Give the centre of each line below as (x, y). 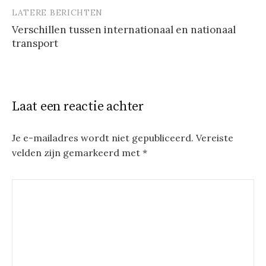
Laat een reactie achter (78, 107)
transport (35, 44)
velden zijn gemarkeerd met (77, 153)
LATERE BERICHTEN (58, 13)
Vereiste (215, 138)
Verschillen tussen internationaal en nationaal (124, 30)
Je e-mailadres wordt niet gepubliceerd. (103, 138)
